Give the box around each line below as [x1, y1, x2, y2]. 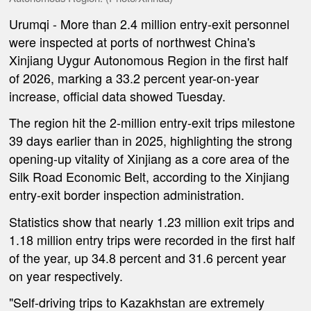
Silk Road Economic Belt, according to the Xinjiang [9, 167, 290, 186]
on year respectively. [9, 266, 124, 285]
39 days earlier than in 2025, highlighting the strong [9, 131, 293, 150]
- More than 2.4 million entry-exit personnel [49, 14, 290, 33]
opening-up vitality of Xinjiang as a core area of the [9, 149, 290, 168]
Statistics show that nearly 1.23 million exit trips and [9, 212, 295, 230]
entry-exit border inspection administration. [9, 185, 245, 204]
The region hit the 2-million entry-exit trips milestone [9, 113, 296, 132]
